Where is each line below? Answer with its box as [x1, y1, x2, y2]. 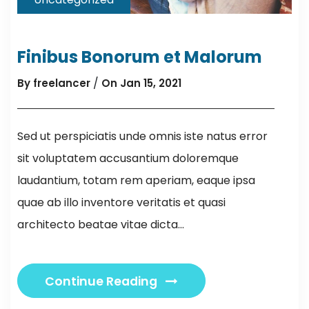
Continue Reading [45, 273, 160, 290]
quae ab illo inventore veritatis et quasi [17, 195, 226, 211]
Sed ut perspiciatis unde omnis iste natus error [17, 128, 268, 145]
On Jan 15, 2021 [101, 76, 181, 91]
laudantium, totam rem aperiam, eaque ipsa [17, 172, 255, 189]
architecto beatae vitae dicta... [17, 217, 184, 233]
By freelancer [17, 76, 90, 91]
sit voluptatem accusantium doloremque [17, 150, 239, 167]
